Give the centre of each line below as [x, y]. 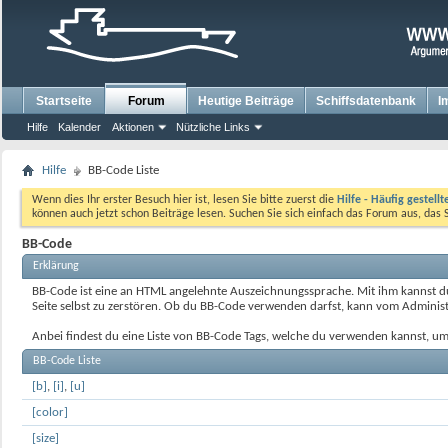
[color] [50, 412]
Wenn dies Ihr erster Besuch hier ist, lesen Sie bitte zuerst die [184, 200]
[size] [45, 438]
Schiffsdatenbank [366, 101]
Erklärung [56, 266]
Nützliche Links [213, 127]
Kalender [79, 127]
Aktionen [133, 127]
